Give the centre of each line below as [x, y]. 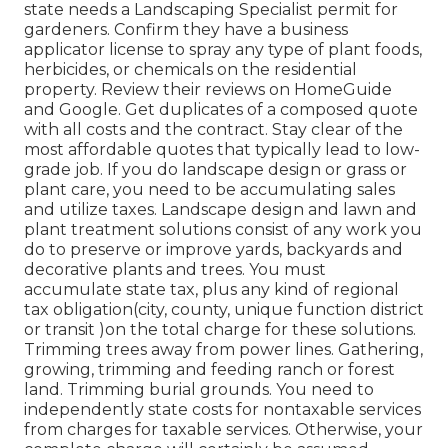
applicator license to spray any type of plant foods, [223, 50]
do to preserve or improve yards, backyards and [213, 250]
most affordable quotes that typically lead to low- [222, 150]
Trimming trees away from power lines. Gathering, [223, 350]
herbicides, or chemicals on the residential [190, 70]
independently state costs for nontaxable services [222, 410]
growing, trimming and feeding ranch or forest [209, 370]
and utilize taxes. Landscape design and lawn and [220, 210]
